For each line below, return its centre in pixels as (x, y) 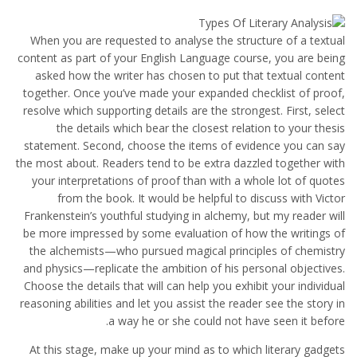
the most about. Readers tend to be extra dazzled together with (180, 163)
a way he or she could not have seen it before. (227, 321)
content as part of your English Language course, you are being (181, 58)
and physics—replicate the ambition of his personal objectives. (184, 268)
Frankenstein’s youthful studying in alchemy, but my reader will (184, 216)
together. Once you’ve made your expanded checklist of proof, (184, 93)
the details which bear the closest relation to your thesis (201, 128)
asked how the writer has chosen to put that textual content (190, 75)
